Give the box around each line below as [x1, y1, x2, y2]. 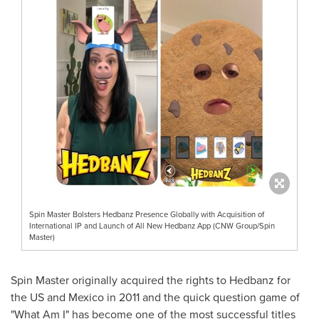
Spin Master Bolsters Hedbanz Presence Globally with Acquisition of [29, 208, 264, 220]
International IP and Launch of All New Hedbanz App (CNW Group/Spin [29, 219, 275, 231]
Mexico [68, 288, 104, 305]
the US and [11, 288, 68, 305]
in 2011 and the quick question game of [104, 288, 300, 305]
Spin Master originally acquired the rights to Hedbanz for [11, 271, 291, 288]
